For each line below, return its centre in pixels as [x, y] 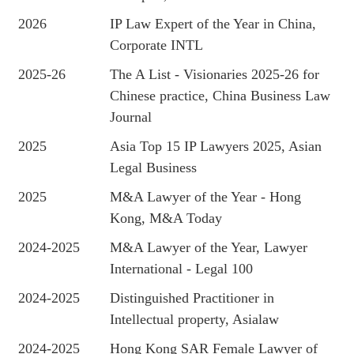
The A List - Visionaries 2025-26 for [215, 74]
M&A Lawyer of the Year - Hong [206, 197]
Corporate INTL [157, 45]
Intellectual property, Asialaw [195, 319]
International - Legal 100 [182, 269]
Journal [131, 117]
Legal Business [154, 168]
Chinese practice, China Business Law [220, 96]
